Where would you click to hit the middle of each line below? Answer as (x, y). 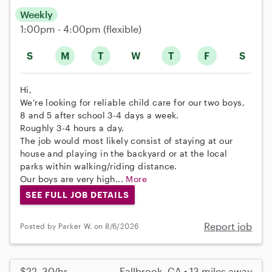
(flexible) (122, 29)
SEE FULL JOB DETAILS (77, 194)
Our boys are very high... (73, 178)
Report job (228, 226)
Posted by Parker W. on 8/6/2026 (80, 226)
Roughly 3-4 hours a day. (72, 127)
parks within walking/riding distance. (99, 166)
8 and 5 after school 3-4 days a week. (100, 115)
